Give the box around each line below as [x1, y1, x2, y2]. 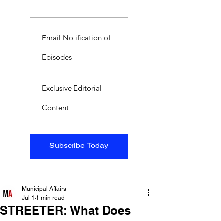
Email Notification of [42, 33, 110, 42]
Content [42, 102, 69, 112]
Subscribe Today [49, 140, 109, 150]
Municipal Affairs [22, 185, 66, 192]
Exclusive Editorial [42, 83, 102, 93]
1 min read [36, 194, 65, 201]
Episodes [42, 52, 72, 62]
